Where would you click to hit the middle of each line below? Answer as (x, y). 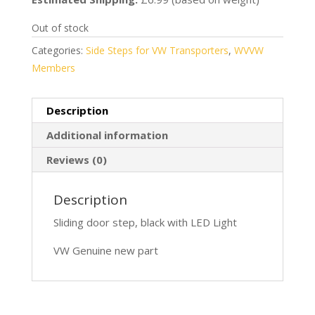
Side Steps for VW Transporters (157, 50)
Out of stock (60, 27)
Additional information (107, 135)
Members (53, 67)
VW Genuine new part (105, 250)
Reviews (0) (76, 159)
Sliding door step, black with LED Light (145, 222)
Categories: (58, 50)
